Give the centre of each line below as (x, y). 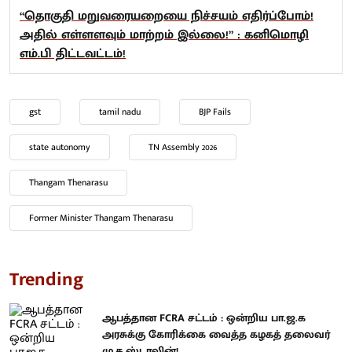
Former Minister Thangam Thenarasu (101, 217)
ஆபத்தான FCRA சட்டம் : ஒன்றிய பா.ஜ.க (204, 317)
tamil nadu (120, 111)
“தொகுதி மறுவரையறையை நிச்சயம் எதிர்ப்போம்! (167, 16)
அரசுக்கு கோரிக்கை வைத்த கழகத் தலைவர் (216, 334)
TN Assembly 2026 (183, 147)
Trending (47, 279)
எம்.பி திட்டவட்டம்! (73, 53)
